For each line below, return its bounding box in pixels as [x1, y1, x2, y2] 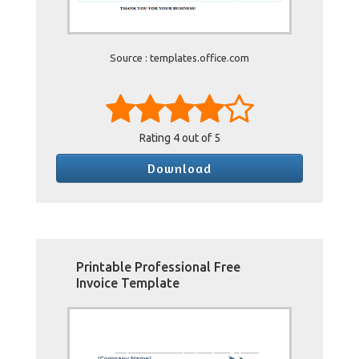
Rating [139, 131, 173, 144]
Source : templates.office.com [110, 52, 249, 63]
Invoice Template [76, 276, 179, 290]
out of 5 [179, 131, 220, 144]
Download [147, 160, 212, 176]
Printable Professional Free [76, 260, 240, 274]
